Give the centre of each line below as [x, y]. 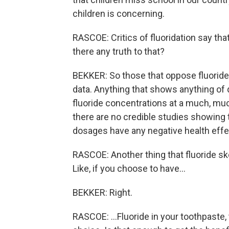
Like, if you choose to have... [129, 169]
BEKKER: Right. [102, 193]
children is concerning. [119, 14]
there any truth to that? [119, 52]
